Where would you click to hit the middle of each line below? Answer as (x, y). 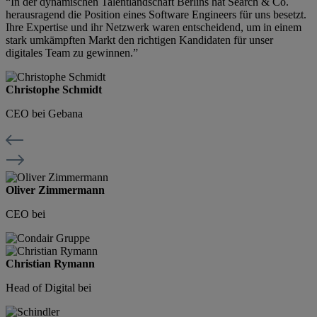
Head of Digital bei (48, 288)
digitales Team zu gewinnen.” (72, 53)
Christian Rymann (50, 264)
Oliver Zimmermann (55, 190)
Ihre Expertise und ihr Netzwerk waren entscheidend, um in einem (154, 28)
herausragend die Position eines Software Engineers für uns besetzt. (156, 15)
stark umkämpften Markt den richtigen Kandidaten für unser (139, 40)
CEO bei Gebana (44, 114)
